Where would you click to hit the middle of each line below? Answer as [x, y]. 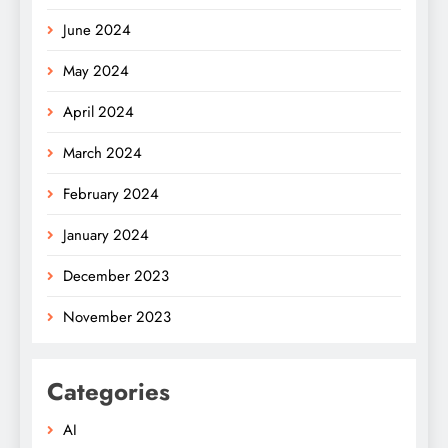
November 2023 [117, 316]
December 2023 [116, 275]
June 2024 [97, 29]
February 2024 [111, 193]
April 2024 [98, 111]
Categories [108, 391]
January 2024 [106, 234]
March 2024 [102, 152]
